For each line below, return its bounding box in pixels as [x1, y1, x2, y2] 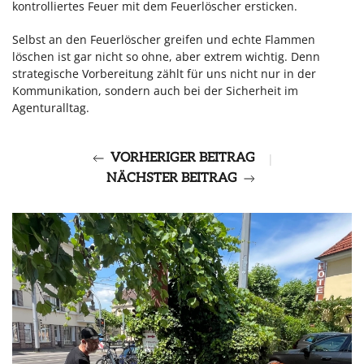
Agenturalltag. [12, 100, 96, 115]
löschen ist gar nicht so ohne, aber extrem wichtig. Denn [12, 49, 320, 64]
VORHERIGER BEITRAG [110, 150, 255, 167]
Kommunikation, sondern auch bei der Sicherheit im [12, 83, 298, 98]
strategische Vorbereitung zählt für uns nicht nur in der [12, 66, 316, 81]
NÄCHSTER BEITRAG [106, 170, 237, 186]
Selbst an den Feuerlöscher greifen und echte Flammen [12, 32, 315, 47]
